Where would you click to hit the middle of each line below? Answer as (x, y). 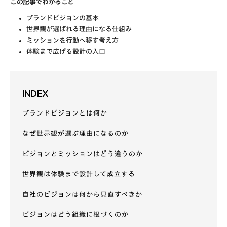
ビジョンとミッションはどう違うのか (83, 154)
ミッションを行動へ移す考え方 (72, 40)
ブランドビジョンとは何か (65, 113)
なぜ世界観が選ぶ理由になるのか (75, 134)
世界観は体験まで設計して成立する (79, 174)
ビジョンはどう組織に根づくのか (75, 215)
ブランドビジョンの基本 (63, 18)
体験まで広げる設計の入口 (66, 51)
